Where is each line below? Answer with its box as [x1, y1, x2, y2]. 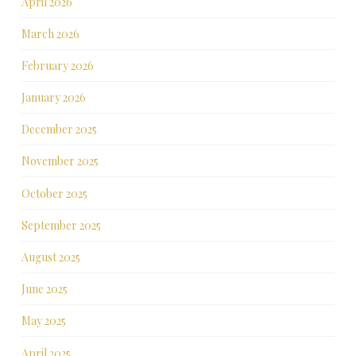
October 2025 [21, 185, 87, 201]
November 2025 [21, 153, 99, 169]
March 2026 [21, 25, 79, 41]
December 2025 [21, 122, 97, 137]
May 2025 [21, 313, 66, 329]
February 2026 [21, 57, 94, 73]
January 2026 [21, 90, 86, 106]
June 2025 [21, 281, 68, 297]
